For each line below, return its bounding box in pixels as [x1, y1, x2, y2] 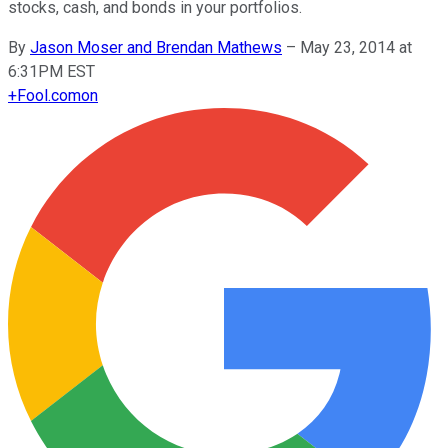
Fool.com [17, 85, 81, 105]
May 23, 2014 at [300, 37, 412, 57]
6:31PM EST [8, 61, 95, 81]
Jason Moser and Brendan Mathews [30, 37, 282, 57]
